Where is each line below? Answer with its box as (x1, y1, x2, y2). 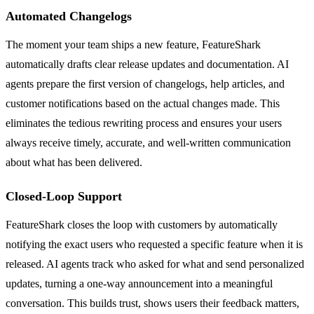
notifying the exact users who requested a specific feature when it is (6, 238, 303, 250)
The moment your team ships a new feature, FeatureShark (6, 38, 261, 50)
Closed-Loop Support (6, 189, 122, 203)
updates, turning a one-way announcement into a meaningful (6, 277, 273, 289)
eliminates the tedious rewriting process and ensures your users (6, 116, 282, 129)
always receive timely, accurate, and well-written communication (6, 136, 291, 149)
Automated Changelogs (6, 8, 132, 23)
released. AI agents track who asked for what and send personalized (6, 257, 304, 270)
